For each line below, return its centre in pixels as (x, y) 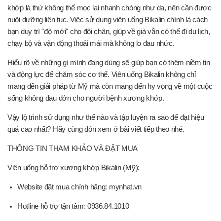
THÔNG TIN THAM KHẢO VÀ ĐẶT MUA (73, 148)
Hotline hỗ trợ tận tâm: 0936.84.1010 (73, 206)
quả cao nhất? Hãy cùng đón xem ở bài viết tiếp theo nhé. (96, 129)
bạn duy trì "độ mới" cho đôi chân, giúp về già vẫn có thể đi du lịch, (109, 32)
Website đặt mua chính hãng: (63, 187)
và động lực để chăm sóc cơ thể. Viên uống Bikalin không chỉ (102, 74)
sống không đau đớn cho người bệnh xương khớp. (86, 98)
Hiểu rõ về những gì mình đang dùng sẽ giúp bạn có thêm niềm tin (109, 63)
